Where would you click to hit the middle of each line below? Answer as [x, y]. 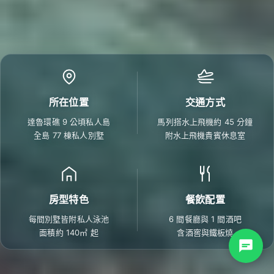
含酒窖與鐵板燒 [205, 232]
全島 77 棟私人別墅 [69, 135]
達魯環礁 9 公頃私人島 [69, 121]
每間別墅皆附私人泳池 [69, 219]
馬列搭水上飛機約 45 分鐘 [205, 121]
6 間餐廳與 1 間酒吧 [205, 219]
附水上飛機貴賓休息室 [205, 135]
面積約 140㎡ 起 [69, 232]
